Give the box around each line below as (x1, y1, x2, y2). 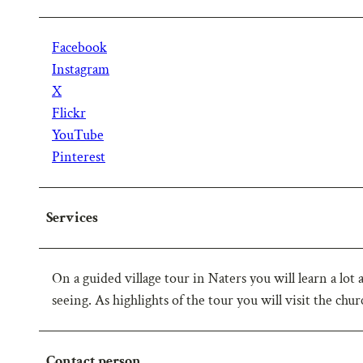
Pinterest (52, 147, 105, 166)
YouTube (52, 125, 104, 144)
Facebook (52, 37, 107, 57)
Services (46, 207, 98, 227)
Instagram (52, 59, 109, 79)
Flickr (52, 103, 86, 122)
